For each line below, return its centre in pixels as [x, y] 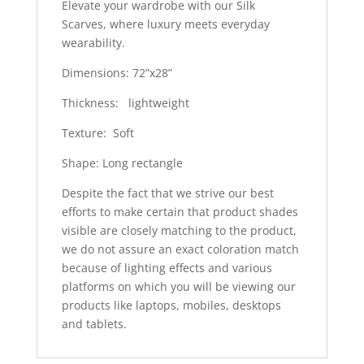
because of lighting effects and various [167, 267]
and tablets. [94, 323]
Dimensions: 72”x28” [117, 72]
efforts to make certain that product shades [180, 211]
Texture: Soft [97, 132]
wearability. [93, 42]
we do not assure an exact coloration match [180, 249]
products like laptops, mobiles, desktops [171, 305]
